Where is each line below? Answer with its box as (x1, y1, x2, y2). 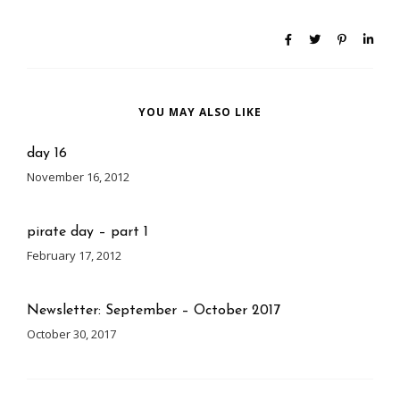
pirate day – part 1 (27, 224, 148, 239)
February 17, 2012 (27, 246, 121, 263)
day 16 (27, 146, 67, 161)
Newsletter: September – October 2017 (27, 303, 280, 318)
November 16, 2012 (27, 168, 129, 185)
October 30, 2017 (27, 325, 116, 342)
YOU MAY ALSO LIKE (138, 104, 262, 120)
